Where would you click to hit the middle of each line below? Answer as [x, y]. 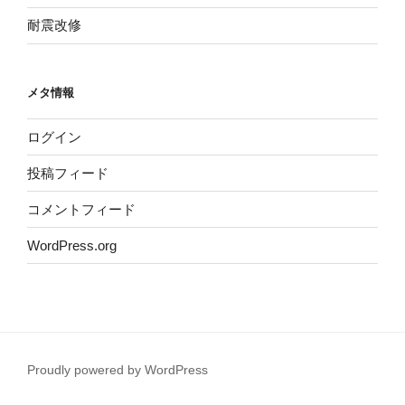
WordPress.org [72, 245]
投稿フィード [68, 173]
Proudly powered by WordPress [118, 370]
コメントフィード [81, 209]
